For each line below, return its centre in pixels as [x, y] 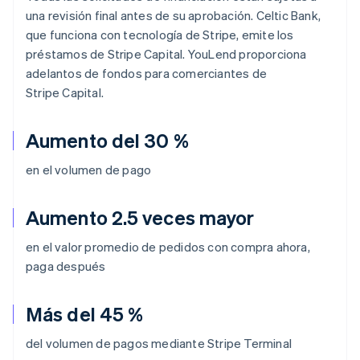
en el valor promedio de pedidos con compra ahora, [168, 246]
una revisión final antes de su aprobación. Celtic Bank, [174, 15]
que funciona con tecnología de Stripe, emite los [160, 34]
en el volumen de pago [89, 169]
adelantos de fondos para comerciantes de [146, 73]
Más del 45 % [85, 313]
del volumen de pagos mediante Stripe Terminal [159, 343]
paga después [66, 266]
